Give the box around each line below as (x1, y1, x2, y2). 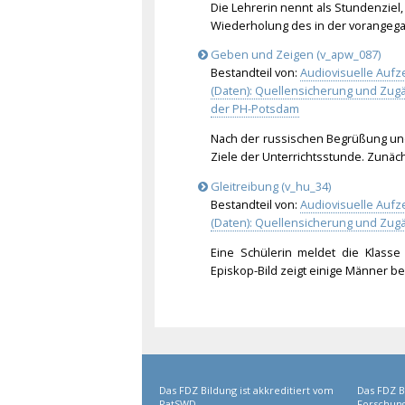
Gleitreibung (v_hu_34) (208, 178, 331, 195)
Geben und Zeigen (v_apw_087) (208, 46, 381, 63)
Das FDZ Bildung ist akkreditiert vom (159, 382, 334, 397)
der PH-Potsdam (210, 100, 299, 118)
